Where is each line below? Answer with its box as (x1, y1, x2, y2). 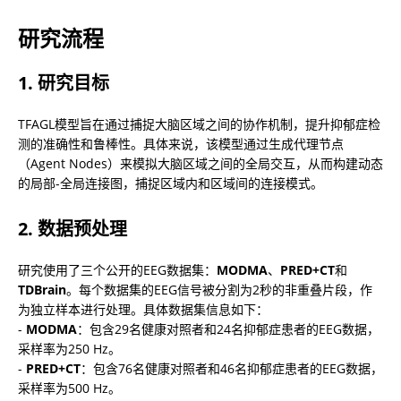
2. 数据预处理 (18, 216, 127, 241)
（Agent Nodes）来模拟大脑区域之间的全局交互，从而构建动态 (18, 154, 383, 172)
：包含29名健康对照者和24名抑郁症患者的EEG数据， (77, 320, 380, 337)
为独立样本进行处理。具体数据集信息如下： (18, 300, 269, 318)
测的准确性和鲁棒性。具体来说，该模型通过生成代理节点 (18, 134, 344, 152)
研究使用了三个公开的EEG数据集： (18, 260, 217, 278)
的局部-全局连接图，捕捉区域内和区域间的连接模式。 (18, 174, 323, 192)
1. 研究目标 (18, 70, 109, 95)
